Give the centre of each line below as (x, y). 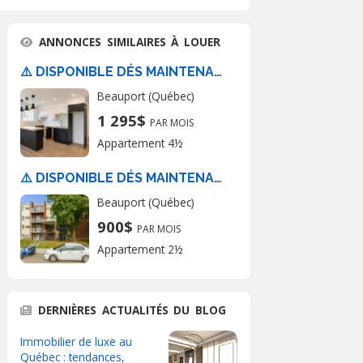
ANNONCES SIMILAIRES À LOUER (130, 42)
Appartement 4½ (140, 143)
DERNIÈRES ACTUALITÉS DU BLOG (132, 310)
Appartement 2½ (140, 249)
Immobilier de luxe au (76, 342)
